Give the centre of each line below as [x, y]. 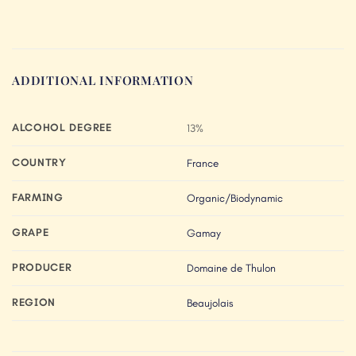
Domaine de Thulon [231, 268]
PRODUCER [42, 267]
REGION [34, 302]
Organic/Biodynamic [234, 198]
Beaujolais [210, 303]
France [202, 163]
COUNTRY [39, 163]
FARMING [38, 197]
